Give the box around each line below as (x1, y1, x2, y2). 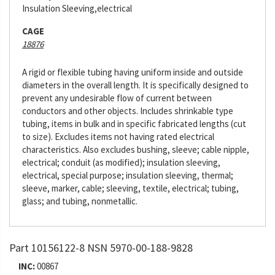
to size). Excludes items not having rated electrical (22, 131, 214, 142)
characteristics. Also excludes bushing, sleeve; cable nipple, (22, 144, 249, 155)
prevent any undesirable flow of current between (22, 92, 212, 104)
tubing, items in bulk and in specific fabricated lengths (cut (22, 118, 246, 130)
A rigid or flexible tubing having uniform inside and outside (22, 66, 243, 78)
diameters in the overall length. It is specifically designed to (22, 79, 249, 91)
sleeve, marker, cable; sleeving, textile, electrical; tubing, (22, 182, 239, 194)
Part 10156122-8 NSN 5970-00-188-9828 (9, 241, 193, 255)
